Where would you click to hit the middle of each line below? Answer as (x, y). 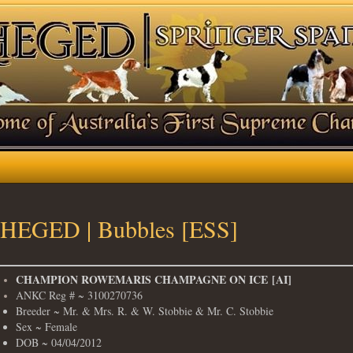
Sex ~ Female (46, 327)
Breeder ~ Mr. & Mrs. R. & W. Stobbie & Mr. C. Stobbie (145, 311)
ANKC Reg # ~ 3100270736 (79, 295)
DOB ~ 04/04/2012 (59, 343)
